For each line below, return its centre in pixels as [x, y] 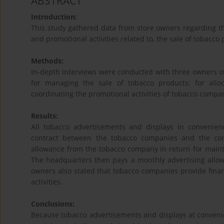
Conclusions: [53, 204]
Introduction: [54, 17]
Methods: [47, 61]
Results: [44, 116]
